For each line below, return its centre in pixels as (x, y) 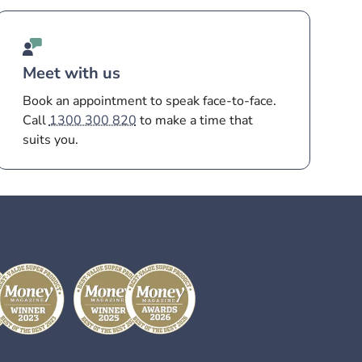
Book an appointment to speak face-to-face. (149, 101)
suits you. (50, 140)
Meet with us (71, 73)
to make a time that (194, 120)
